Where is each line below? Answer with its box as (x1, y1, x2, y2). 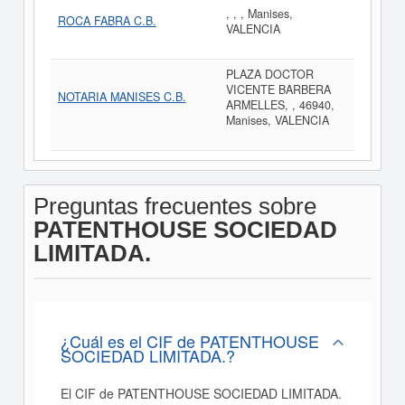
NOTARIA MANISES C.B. (57, 89, 186, 105)
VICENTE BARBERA (225, 81, 331, 98)
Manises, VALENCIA (225, 112, 329, 128)
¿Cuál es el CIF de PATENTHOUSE (60, 329, 319, 353)
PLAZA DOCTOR (225, 66, 314, 82)
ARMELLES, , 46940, (225, 97, 334, 113)
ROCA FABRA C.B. (57, 13, 156, 29)
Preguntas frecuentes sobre (33, 193, 316, 220)
